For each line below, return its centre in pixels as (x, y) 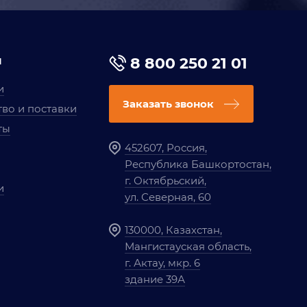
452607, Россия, (165, 148)
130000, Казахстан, (173, 230)
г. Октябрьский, (165, 181)
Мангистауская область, (188, 246)
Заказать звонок (168, 104)
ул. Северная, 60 (168, 197)
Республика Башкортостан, (198, 164)
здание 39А (155, 279)
